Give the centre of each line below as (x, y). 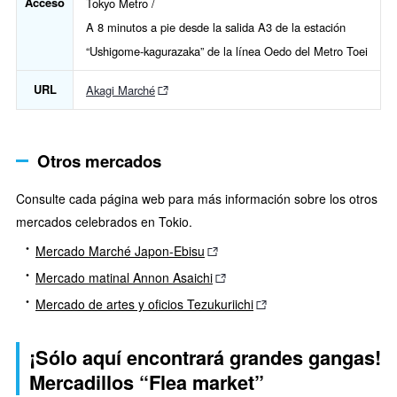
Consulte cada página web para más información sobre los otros (197, 198)
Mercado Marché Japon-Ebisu (120, 251)
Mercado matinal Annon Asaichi (124, 278)
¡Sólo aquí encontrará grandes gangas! (205, 358)
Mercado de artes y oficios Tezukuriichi (144, 304)
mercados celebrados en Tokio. (104, 221)
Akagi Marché (121, 90)
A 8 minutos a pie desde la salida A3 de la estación (216, 27)
